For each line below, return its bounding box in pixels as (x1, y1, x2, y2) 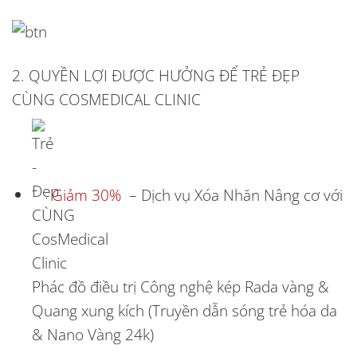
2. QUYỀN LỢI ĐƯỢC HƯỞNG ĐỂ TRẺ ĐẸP (12, 64, 300, 86)
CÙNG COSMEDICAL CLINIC (12, 88, 201, 110)
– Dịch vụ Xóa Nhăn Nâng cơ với (120, 184, 343, 206)
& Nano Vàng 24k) (31, 324, 154, 346)
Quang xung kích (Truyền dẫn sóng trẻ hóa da (31, 300, 337, 322)
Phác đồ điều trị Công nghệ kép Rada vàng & (31, 276, 329, 298)
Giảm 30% (51, 184, 121, 206)
